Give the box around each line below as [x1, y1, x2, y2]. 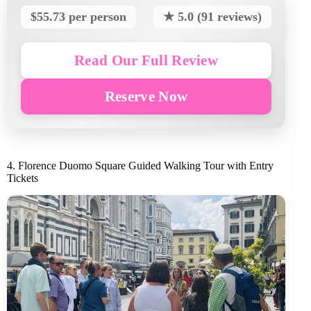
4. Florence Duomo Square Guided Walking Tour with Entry [7, 159, 274, 171]
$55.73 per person [31, 9, 126, 24]
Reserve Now [104, 87, 188, 104]
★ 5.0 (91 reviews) [163, 9, 262, 24]
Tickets [7, 171, 38, 184]
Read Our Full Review [74, 51, 219, 68]
